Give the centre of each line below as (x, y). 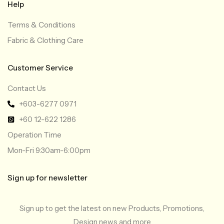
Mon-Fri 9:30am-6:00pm (49, 150)
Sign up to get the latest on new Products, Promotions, (112, 208)
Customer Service (40, 68)
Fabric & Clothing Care (45, 40)
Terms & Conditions (41, 25)
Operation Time (34, 135)
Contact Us (27, 88)
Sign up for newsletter (47, 178)
